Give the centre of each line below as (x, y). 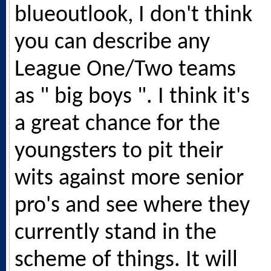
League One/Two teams (125, 70)
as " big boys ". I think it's (132, 97)
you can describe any (112, 42)
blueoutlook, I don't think (133, 15)
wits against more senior (129, 178)
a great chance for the (117, 124)
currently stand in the (116, 233)
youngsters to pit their (119, 151)
